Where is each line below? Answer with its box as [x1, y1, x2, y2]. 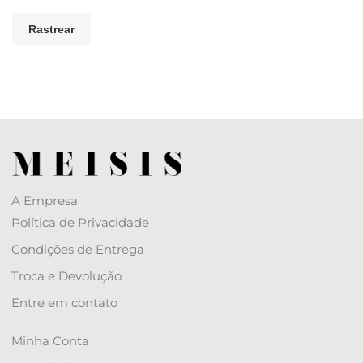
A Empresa [11, 193, 78, 209]
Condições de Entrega [11, 241, 144, 258]
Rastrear [28, 22, 75, 36]
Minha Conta [11, 333, 89, 349]
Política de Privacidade [11, 215, 149, 231]
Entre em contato [11, 295, 117, 311]
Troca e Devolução [11, 268, 122, 284]
